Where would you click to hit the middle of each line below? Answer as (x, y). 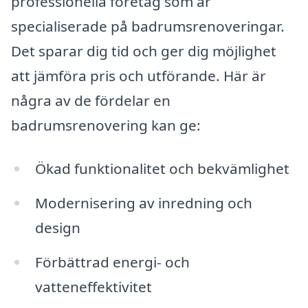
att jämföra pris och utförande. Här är (139, 75)
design (57, 228)
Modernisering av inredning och (143, 203)
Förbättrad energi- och (112, 262)
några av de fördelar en (91, 100)
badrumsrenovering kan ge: (106, 125)
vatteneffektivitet (93, 286)
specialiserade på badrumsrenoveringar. (148, 26)
